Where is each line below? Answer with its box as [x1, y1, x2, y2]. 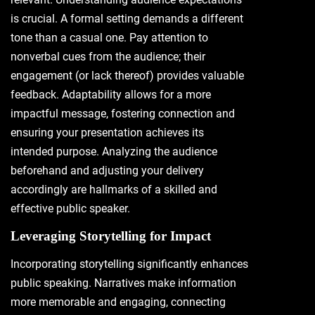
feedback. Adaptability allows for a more [11, 88, 211, 101]
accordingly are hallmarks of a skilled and [11, 183, 217, 196]
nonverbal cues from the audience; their [11, 50, 205, 63]
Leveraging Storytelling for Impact [11, 229, 211, 243]
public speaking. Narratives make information [11, 276, 236, 290]
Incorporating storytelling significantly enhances [11, 257, 248, 271]
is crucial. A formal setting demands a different [11, 12, 243, 25]
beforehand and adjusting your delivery [11, 164, 204, 177]
